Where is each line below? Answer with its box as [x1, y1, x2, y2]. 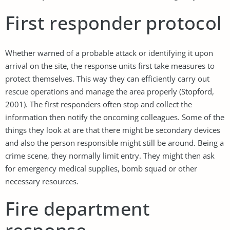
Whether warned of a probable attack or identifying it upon [5, 47, 213, 58]
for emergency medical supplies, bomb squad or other [5, 163, 197, 174]
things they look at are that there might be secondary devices [5, 124, 220, 135]
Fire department [5, 196, 150, 221]
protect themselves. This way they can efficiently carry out [5, 73, 209, 84]
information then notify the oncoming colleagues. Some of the [5, 111, 224, 122]
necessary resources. [5, 176, 79, 186]
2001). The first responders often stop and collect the [5, 99, 192, 109]
